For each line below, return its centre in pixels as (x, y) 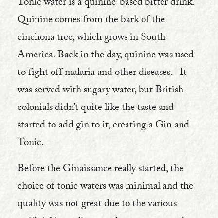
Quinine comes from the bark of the (91, 21)
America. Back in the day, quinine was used (106, 56)
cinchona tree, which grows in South (91, 38)
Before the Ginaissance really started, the (100, 170)
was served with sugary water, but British (100, 91)
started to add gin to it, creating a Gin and (103, 126)
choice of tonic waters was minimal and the (105, 187)
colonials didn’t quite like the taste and (96, 109)
